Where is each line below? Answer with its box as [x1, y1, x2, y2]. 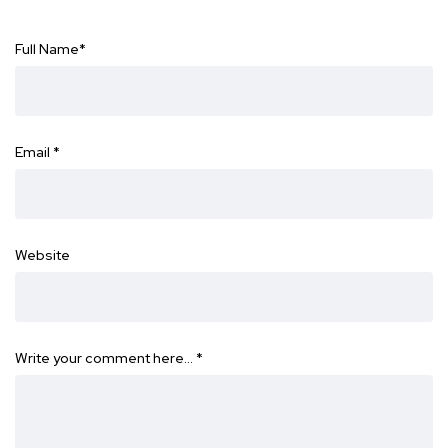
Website [15, 246, 70, 265]
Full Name [15, 40, 79, 59]
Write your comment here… [15, 349, 196, 368]
